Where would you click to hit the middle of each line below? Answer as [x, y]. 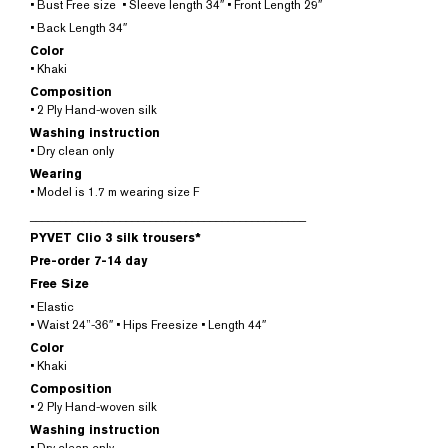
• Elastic [52, 307]
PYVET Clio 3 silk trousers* [115, 238]
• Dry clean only [72, 151]
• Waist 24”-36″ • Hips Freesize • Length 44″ [148, 325]
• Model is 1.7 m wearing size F [114, 192]
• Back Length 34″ [78, 28]
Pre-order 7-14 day [88, 261]
